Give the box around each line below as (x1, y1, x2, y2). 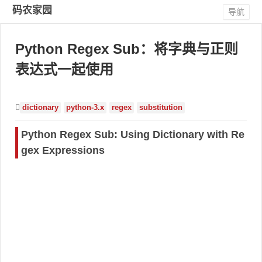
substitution (139, 104, 182, 112)
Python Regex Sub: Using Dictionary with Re (21, 129, 244, 140)
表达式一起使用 (15, 61, 113, 77)
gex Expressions (21, 144, 105, 156)
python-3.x (66, 104, 104, 112)
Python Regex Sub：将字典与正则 (15, 41, 238, 57)
